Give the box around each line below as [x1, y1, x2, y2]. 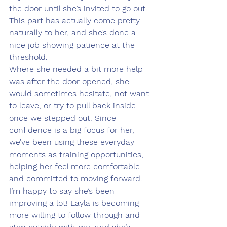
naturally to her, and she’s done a [9, 27, 138, 37]
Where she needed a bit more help [9, 64, 145, 74]
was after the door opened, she [9, 76, 132, 86]
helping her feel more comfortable [9, 161, 142, 171]
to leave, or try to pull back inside [9, 100, 138, 110]
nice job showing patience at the [9, 40, 137, 50]
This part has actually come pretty [9, 15, 142, 25]
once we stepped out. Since [9, 112, 119, 123]
